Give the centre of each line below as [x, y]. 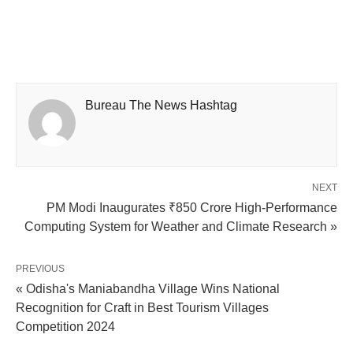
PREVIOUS [40, 269]
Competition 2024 [65, 327]
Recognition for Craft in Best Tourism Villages [142, 308]
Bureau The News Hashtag [161, 105]
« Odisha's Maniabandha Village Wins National [148, 289]
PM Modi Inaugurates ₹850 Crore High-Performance [192, 208]
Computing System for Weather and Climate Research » [181, 227]
